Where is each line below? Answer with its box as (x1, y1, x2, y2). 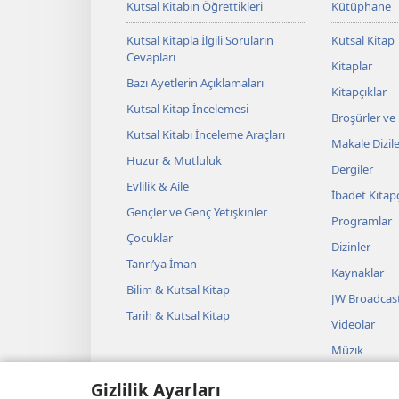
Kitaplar (330, 57, 372, 74)
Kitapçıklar (330, 83, 387, 100)
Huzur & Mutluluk (126, 151, 222, 168)
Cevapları (126, 48, 175, 65)
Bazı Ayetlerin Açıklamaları (126, 74, 264, 91)
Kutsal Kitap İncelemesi (126, 100, 248, 117)
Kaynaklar (330, 264, 384, 281)
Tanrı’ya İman (126, 255, 197, 272)
